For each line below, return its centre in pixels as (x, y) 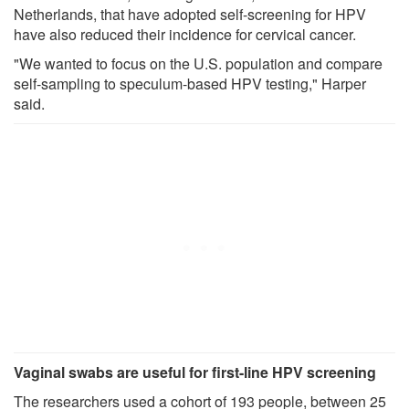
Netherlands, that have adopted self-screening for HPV (190, 14)
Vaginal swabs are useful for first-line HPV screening (195, 372)
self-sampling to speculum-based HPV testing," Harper (190, 83)
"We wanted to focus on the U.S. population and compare (198, 63)
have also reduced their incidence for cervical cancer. (185, 34)
